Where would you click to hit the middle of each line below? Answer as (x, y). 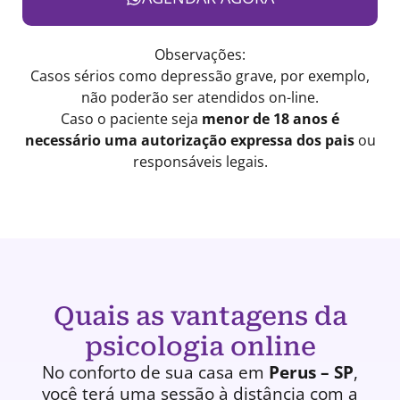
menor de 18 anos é (271, 119)
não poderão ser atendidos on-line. (200, 98)
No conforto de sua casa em (155, 373)
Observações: (200, 55)
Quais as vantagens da (200, 317)
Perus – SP (311, 373)
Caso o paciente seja (131, 119)
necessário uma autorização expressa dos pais (189, 141)
